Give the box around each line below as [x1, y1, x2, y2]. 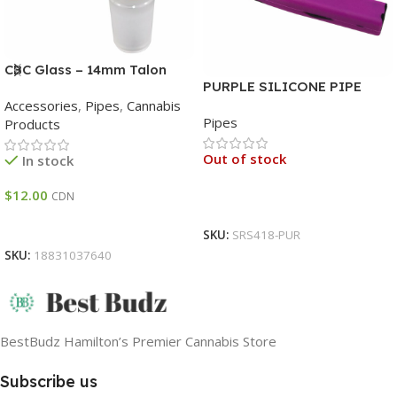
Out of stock [203, 150, 286, 168]
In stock [22, 152, 74, 170]
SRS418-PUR [232, 227, 300, 244]
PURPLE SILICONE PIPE [203, 78, 362, 96]
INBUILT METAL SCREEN [203, 97, 362, 114]
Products [4, 115, 60, 134]
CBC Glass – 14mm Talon [4, 61, 167, 79]
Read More [214, 195, 276, 212]
